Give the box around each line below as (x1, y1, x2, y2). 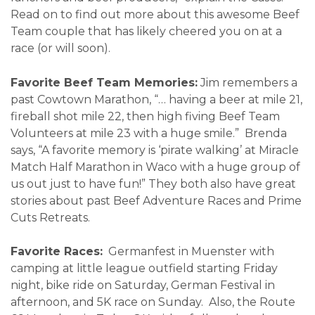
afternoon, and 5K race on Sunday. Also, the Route (11, 295, 295, 309)
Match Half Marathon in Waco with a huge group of (11, 160, 300, 174)
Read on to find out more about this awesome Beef (11, 7, 300, 21)
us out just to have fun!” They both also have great (11, 176, 296, 191)
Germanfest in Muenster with (103, 245, 274, 259)
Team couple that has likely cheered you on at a (11, 24, 282, 38)
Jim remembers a (198, 75, 297, 89)
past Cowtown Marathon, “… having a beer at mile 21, (11, 92, 302, 106)
